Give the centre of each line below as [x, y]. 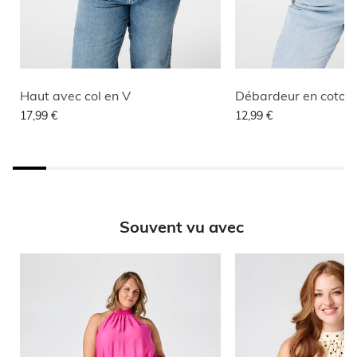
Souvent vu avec [182, 226]
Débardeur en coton [294, 95]
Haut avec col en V [75, 95]
